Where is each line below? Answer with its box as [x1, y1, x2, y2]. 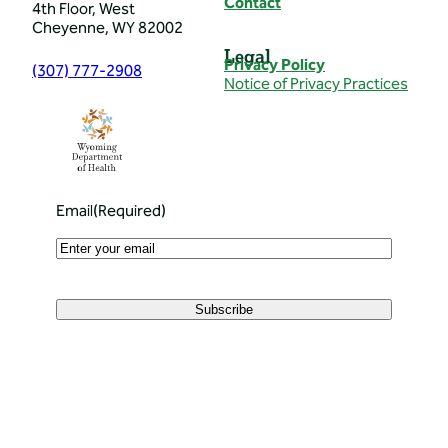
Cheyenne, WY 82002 [32, 18, 183, 42]
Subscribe [195, 302, 253, 318]
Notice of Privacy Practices [224, 74, 408, 98]
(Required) [93, 200, 166, 224]
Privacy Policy [224, 55, 325, 79]
